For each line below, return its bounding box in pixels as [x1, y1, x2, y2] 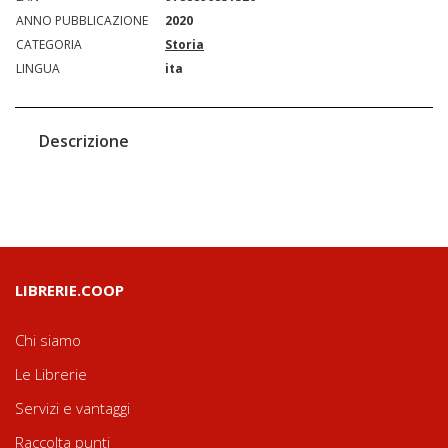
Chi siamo [15, 330, 81, 350]
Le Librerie [15, 364, 87, 384]
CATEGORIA [16, 36, 82, 53]
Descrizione [39, 130, 129, 152]
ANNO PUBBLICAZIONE [16, 12, 148, 29]
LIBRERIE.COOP [15, 280, 124, 300]
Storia [165, 36, 204, 53]
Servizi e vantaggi [15, 398, 130, 418]
